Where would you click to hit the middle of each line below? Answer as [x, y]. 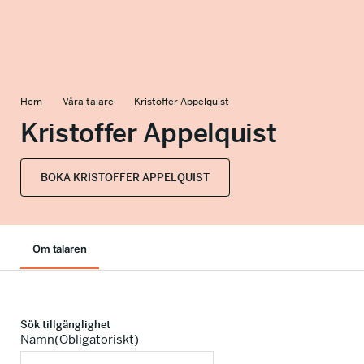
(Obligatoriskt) [97, 339]
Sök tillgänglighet [65, 325]
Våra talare [88, 102]
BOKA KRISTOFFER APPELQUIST [125, 178]
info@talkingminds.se [117, 25]
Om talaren [60, 249]
